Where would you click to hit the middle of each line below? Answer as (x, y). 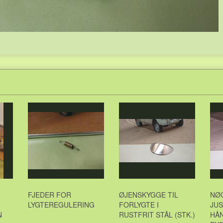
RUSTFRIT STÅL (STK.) (157, 215)
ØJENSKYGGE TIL (149, 195)
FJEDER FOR (50, 195)
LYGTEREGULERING (61, 205)
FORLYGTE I (139, 205)
